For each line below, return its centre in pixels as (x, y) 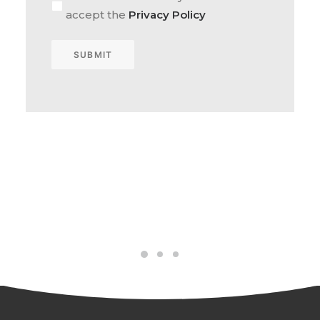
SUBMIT (93, 55)
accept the (97, 15)
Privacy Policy (167, 15)
